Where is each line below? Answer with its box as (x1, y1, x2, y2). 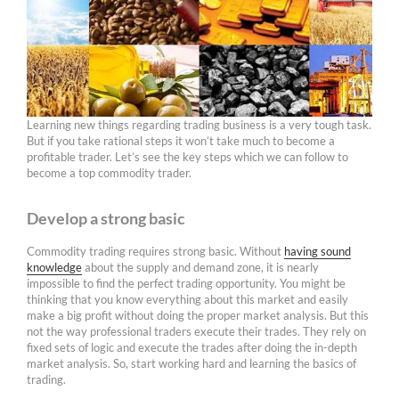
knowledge (27, 259, 82, 274)
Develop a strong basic (27, 208, 185, 228)
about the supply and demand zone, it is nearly (82, 259, 319, 274)
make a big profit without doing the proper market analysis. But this (27, 307, 369, 322)
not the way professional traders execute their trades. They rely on (27, 323, 366, 338)
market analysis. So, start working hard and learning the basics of (27, 355, 356, 370)
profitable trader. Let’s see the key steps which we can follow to (27, 149, 348, 164)
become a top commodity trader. (27, 165, 191, 180)
